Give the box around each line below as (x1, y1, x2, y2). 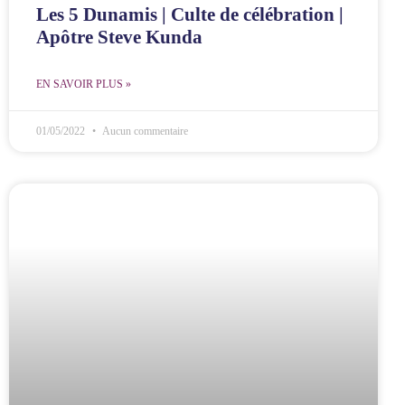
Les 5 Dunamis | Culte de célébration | (36, 3, 344, 25)
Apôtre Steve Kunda (36, 25, 202, 48)
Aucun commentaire (100, 124, 188, 137)
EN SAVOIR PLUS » (36, 77, 131, 90)
